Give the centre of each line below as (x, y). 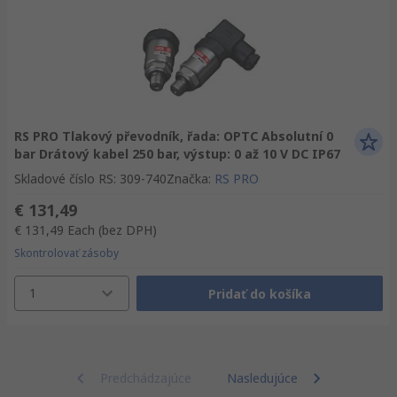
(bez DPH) (128, 230)
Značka (187, 179)
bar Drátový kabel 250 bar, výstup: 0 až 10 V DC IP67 (177, 154)
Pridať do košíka (260, 293)
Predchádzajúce (145, 378)
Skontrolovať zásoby (66, 253)
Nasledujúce (262, 378)
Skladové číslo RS (64, 179)
